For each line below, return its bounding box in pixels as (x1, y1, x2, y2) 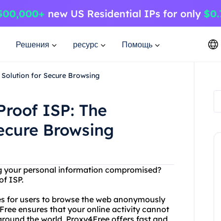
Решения (16, 39, 49, 49)
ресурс (73, 39, 98, 49)
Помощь (122, 39, 152, 49)
